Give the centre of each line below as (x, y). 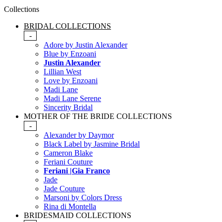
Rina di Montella (70, 207)
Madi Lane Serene (72, 99)
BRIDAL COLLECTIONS (67, 26)
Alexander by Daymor (79, 135)
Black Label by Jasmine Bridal (92, 144)
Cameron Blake (68, 153)
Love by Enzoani (71, 81)
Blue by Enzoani (70, 54)
